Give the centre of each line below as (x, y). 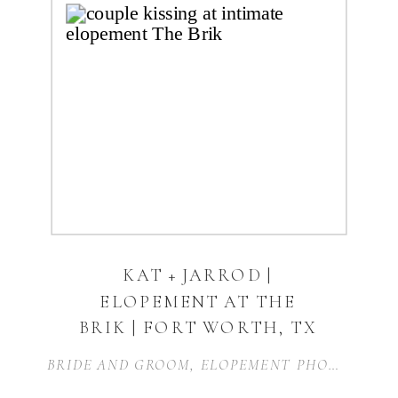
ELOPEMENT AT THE (198, 302)
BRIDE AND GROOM (119, 364)
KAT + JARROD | (198, 275)
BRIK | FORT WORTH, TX (198, 327)
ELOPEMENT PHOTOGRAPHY (264, 364)
